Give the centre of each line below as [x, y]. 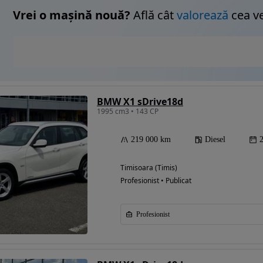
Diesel [215, 140]
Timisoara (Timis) [149, 168]
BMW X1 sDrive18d [140, 102]
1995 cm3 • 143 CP [128, 112]
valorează [203, 15]
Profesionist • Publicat [156, 181]
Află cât [154, 15]
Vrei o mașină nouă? [72, 15]
